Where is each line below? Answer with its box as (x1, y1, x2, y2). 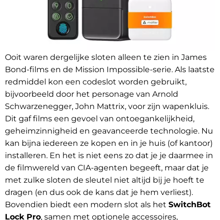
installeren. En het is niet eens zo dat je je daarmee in (5, 151, 213, 161)
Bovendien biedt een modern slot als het (5, 200, 168, 210)
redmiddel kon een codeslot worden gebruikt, (5, 77, 187, 87)
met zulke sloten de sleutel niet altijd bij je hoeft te (5, 175, 204, 185)
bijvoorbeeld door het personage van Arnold (5, 89, 178, 99)
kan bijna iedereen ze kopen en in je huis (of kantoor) (5, 138, 213, 148)
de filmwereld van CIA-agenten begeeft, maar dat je (5, 163, 209, 173)
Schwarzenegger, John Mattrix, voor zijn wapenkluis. (5, 102, 209, 111)
